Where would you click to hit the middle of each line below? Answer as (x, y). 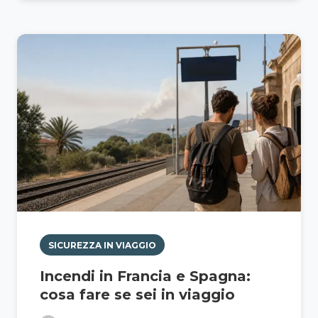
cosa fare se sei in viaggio (137, 295)
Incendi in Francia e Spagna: (145, 276)
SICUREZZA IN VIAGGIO (102, 245)
